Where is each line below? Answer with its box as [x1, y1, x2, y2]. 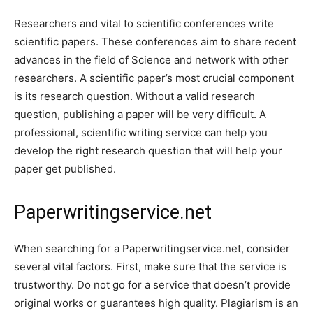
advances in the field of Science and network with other [14, 53, 289, 67]
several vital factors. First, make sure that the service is [14, 260, 286, 274]
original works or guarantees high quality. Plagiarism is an [14, 296, 298, 310]
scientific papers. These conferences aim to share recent [14, 35, 296, 49]
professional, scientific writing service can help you [14, 126, 268, 140]
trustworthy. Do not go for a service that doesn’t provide [14, 278, 291, 292]
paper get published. [14, 162, 116, 176]
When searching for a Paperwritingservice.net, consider [14, 242, 290, 256]
